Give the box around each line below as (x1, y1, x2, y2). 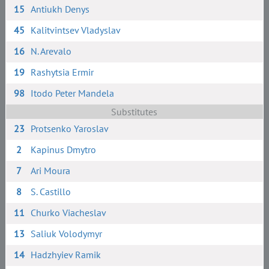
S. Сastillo (31, 186, 71, 198)
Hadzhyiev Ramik (31, 249, 101, 261)
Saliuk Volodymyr (31, 228, 103, 240)
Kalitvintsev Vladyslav (31, 24, 121, 36)
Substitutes (111, 106, 158, 118)
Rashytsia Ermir (31, 66, 94, 78)
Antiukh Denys (31, 3, 90, 15)
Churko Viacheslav (31, 207, 107, 219)
